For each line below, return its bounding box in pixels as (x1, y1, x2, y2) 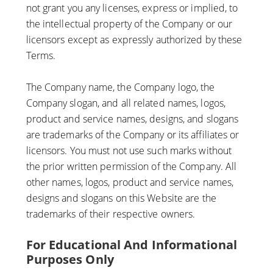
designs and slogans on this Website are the (26, 191, 216, 205)
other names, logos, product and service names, (26, 175, 234, 190)
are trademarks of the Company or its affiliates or (26, 128, 239, 142)
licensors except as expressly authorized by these (26, 33, 243, 47)
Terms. (26, 49, 56, 63)
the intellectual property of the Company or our (26, 17, 233, 31)
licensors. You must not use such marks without (26, 144, 232, 158)
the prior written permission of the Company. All (26, 160, 237, 174)
